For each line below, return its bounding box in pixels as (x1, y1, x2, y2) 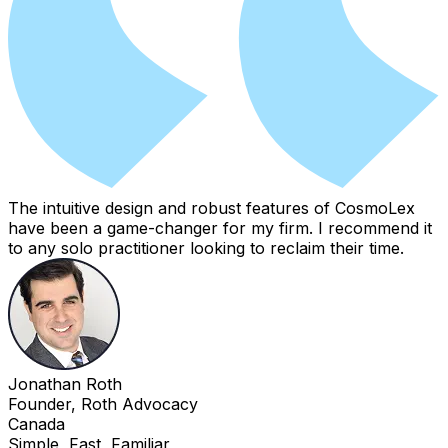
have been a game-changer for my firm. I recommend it (8, 217, 432, 238)
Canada (8, 413, 65, 434)
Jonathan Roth (8, 373, 122, 394)
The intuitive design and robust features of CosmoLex (8, 197, 415, 218)
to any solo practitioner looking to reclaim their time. (8, 237, 404, 258)
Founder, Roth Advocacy (8, 393, 198, 414)
